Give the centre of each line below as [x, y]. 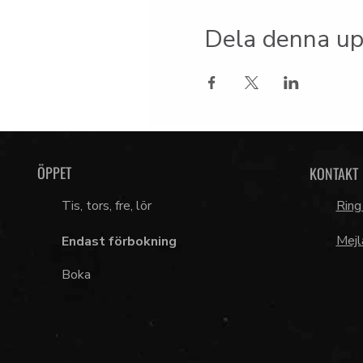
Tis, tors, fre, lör [106, 206]
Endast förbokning [119, 241]
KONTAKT [333, 173]
